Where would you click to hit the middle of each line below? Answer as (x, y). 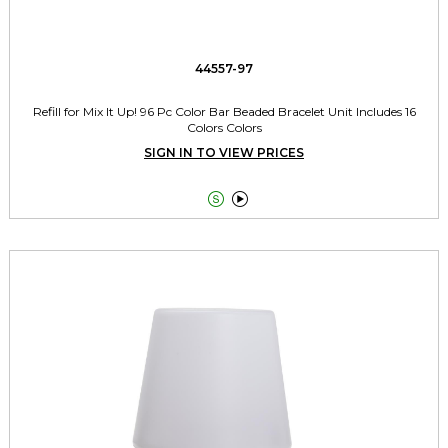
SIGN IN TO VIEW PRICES (224, 153)
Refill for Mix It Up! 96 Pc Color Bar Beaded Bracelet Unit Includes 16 (224, 112)
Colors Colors (224, 128)
